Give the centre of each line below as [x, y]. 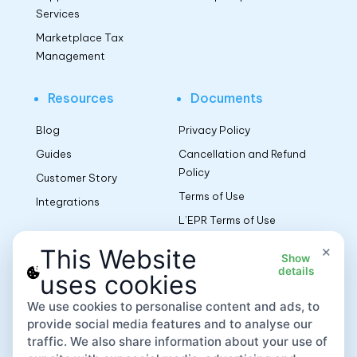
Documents [226, 98]
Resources [80, 98]
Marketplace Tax [79, 38]
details [296, 271]
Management [70, 56]
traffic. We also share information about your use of [177, 342]
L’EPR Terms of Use [227, 220]
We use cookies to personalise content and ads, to [173, 307]
